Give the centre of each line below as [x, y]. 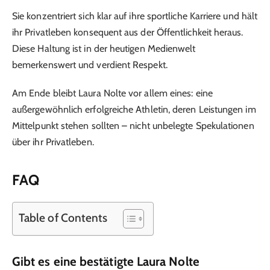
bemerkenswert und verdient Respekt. [90, 65]
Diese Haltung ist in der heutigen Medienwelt [104, 49]
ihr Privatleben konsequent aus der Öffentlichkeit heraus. [128, 33]
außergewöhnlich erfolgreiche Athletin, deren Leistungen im [134, 109]
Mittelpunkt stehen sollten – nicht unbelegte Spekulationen [133, 125]
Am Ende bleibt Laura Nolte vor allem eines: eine [112, 93]
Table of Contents [63, 217]
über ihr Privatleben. [53, 142]
